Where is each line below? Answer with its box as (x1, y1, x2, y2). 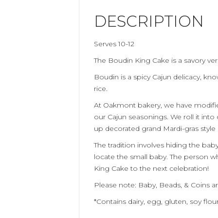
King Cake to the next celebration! (94, 164, 209, 173)
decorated (103, 124, 140, 133)
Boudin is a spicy (94, 73, 152, 81)
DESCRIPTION (94, 12, 204, 31)
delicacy (173, 73, 200, 81)
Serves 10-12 (94, 39, 134, 48)
